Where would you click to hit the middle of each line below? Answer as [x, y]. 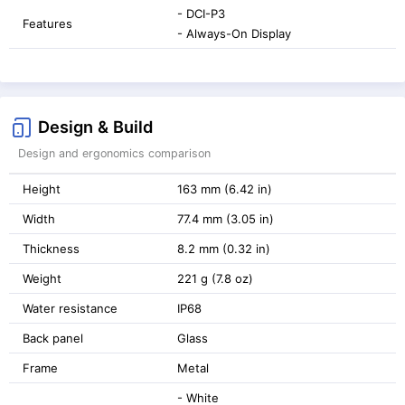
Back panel [53, 338]
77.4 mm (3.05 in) [226, 218]
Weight [42, 278]
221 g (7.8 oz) [215, 278]
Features [47, 23]
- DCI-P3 [201, 13]
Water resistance [70, 308]
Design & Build [95, 126]
